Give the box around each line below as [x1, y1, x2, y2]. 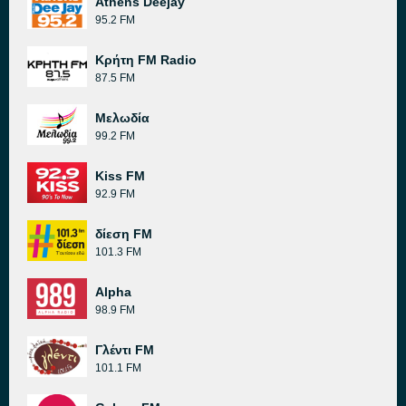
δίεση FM [95, 227, 152, 241]
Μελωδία [95, 111, 150, 125]
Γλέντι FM [95, 343, 154, 357]
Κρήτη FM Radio [95, 53, 197, 67]
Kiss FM [95, 169, 145, 183]
